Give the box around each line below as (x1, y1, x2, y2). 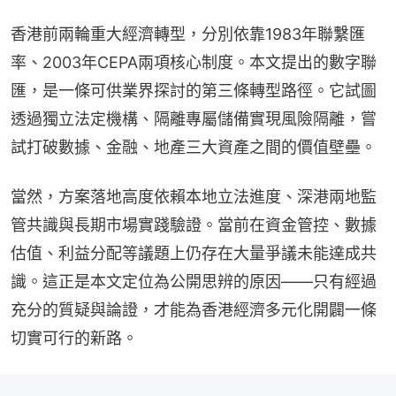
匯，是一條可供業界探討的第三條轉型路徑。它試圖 (11, 81, 377, 100)
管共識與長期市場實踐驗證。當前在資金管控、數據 (11, 216, 377, 234)
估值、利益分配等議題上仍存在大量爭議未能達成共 (11, 244, 377, 263)
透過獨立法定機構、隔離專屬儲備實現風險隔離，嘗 (11, 110, 377, 128)
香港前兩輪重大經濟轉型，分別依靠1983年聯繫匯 (11, 25, 365, 43)
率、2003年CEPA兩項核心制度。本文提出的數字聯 (11, 53, 377, 72)
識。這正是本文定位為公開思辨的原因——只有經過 (11, 272, 377, 291)
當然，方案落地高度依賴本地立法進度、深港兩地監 (11, 187, 377, 206)
